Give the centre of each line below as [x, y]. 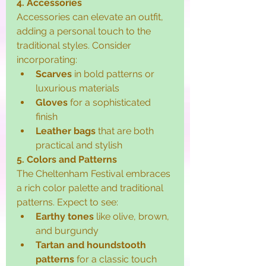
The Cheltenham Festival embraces [95, 174]
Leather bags [66, 131]
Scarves [54, 74]
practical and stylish [79, 145]
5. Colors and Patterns [67, 160]
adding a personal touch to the [85, 31]
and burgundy [67, 231]
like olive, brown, [133, 217]
